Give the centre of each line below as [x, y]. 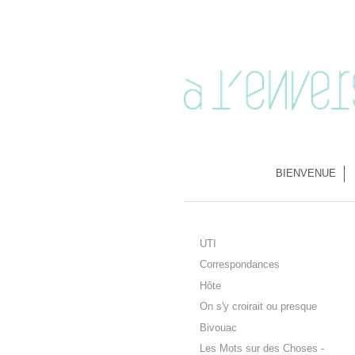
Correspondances [240, 265]
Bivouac [218, 328]
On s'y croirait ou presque [258, 307]
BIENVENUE [305, 174]
